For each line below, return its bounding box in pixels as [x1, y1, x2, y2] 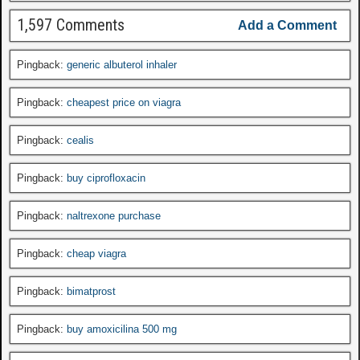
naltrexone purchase [67, 209, 161, 222]
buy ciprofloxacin [67, 171, 145, 184]
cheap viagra [67, 247, 126, 260]
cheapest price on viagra [67, 96, 181, 108]
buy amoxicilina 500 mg [67, 322, 177, 335]
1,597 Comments [17, 14, 125, 35]
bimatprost [67, 284, 116, 297]
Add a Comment [238, 18, 337, 32]
